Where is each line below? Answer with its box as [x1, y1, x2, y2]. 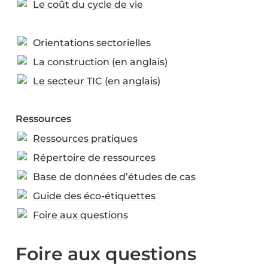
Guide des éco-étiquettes [32, 190, 156, 202]
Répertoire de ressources [32, 152, 156, 163]
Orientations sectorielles [32, 37, 151, 48]
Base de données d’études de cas [32, 171, 196, 182]
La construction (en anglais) [32, 56, 167, 68]
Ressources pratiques [32, 133, 138, 144]
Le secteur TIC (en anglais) [32, 75, 160, 87]
